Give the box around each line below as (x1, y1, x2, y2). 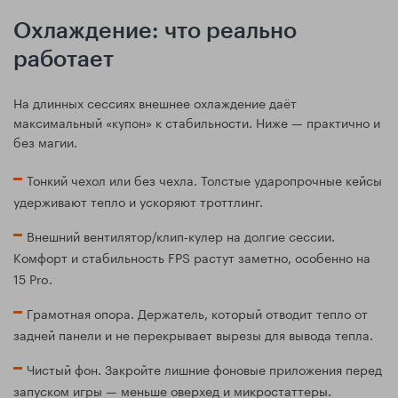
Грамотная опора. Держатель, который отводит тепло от (27, 303, 368, 323)
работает (13, 49, 114, 72)
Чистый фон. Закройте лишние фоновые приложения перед (27, 359, 382, 379)
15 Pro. (13, 268, 52, 289)
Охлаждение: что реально (13, 20, 297, 44)
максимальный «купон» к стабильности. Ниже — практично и (13, 112, 380, 132)
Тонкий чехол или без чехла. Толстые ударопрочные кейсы (27, 170, 382, 190)
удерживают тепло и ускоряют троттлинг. (13, 191, 263, 211)
